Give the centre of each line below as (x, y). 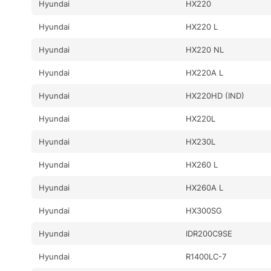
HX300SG (204, 210)
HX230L (201, 141)
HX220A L (205, 72)
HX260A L (205, 187)
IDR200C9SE (209, 233)
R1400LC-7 (206, 256)
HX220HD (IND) (215, 95)
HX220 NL (205, 49)
